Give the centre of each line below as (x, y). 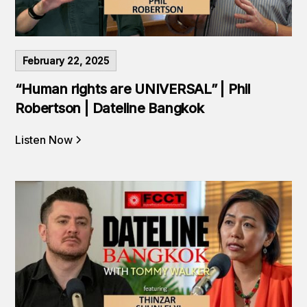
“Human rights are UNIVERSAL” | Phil (133, 89)
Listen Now (44, 140)
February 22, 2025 (66, 61)
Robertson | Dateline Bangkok (110, 108)
